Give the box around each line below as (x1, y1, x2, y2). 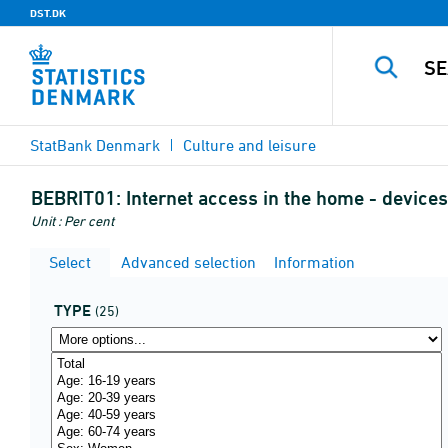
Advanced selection (117, 253, 256, 271)
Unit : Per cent (31, 212, 114, 229)
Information (270, 253, 355, 271)
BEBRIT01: (31, 186, 121, 210)
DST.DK (30, 6, 66, 20)
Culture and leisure (183, 136, 316, 154)
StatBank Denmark (30, 136, 160, 154)
